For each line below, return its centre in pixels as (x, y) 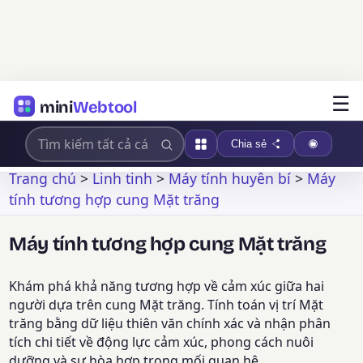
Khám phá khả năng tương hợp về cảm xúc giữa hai (167, 286)
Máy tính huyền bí (230, 178)
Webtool (105, 107)
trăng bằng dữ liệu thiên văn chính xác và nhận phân (170, 324)
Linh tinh (123, 178)
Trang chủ (43, 178)
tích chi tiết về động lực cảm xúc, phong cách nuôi (162, 342)
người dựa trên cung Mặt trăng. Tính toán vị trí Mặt (167, 305)
